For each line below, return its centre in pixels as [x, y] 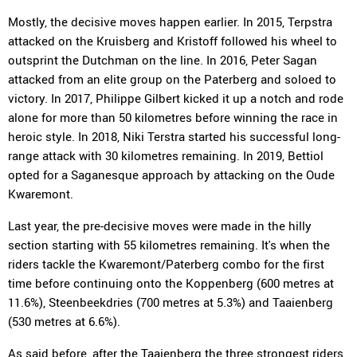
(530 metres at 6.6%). [64, 321]
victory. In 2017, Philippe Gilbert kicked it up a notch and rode [176, 98]
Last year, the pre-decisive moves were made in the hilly [160, 226]
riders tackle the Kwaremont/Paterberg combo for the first [166, 264]
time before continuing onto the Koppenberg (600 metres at [171, 283]
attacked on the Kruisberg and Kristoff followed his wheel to [173, 41]
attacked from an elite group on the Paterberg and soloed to [172, 79]
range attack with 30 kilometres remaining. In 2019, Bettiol [166, 155]
